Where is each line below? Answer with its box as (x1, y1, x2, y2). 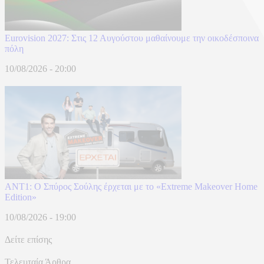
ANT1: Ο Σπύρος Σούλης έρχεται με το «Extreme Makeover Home (5, 181, 258, 192)
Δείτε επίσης (5, 234, 52, 245)
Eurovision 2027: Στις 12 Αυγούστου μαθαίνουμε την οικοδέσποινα (5, 32, 259, 43)
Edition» (5, 192, 37, 202)
